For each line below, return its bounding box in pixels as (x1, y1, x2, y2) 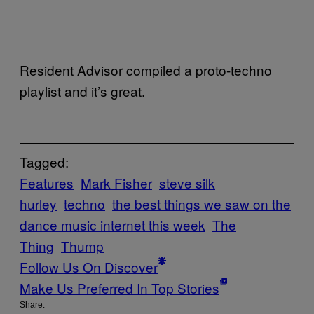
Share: (20, 299, 45, 310)
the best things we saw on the (112, 193, 291, 213)
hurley (20, 193, 57, 213)
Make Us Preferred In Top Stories (20, 278, 219, 297)
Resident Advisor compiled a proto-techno (20, 60, 272, 80)
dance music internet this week (20, 214, 205, 234)
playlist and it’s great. (20, 81, 145, 101)
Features (20, 172, 74, 192)
